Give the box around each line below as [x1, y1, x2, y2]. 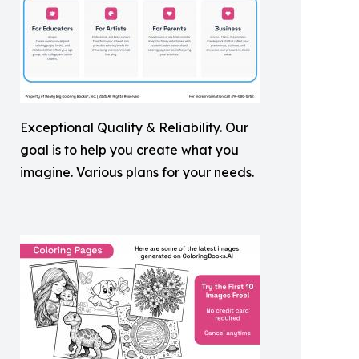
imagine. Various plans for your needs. [20, 164, 254, 181]
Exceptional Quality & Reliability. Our [20, 119, 248, 136]
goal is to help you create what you [20, 142, 239, 159]
